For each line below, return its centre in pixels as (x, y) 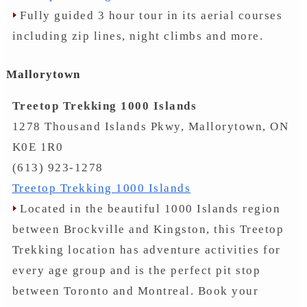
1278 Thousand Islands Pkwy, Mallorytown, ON (150, 126)
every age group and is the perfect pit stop (136, 270)
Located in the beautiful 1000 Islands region (148, 209)
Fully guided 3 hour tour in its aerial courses (149, 15)
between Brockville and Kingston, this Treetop (148, 229)
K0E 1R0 (38, 147)
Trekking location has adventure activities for (146, 250)
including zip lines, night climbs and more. (138, 36)
